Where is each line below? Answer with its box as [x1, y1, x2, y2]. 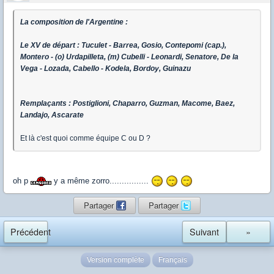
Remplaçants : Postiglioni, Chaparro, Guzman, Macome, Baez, [20, 98, 235, 108]
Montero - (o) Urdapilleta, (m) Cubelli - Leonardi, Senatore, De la [20, 52, 239, 61]
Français [158, 256, 187, 265]
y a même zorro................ [51, 176, 151, 185]
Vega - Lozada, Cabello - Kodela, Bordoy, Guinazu [20, 64, 191, 73]
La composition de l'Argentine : [20, 17, 128, 26]
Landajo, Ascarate [20, 110, 84, 119]
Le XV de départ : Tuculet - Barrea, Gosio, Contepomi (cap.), [20, 40, 226, 50]
